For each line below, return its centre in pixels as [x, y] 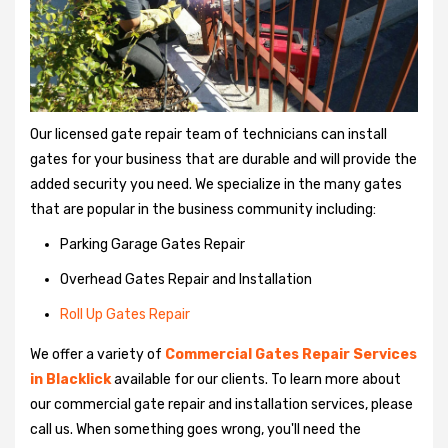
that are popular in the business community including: [203, 209]
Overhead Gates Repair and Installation [186, 279]
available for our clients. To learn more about [256, 379]
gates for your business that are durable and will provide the [223, 159]
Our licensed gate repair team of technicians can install [208, 134]
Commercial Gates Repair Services [291, 354]
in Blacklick [70, 379]
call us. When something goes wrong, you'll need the [195, 429]
